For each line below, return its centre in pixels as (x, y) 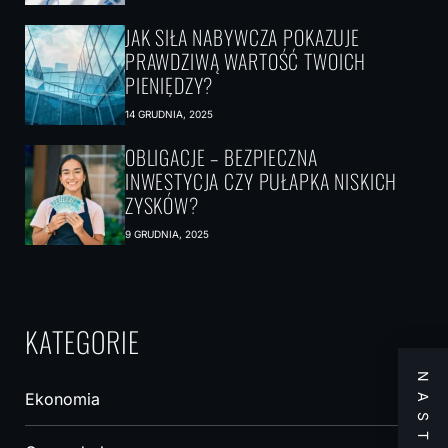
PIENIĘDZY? (169, 85)
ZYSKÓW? (161, 205)
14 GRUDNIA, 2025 (168, 114)
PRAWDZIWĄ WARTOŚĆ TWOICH (245, 61)
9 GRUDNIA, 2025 (166, 234)
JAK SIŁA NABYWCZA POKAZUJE (242, 37)
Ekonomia (62, 399)
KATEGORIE (82, 341)
